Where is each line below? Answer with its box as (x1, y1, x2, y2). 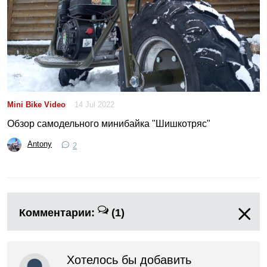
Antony (27, 140, 52, 149)
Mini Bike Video (7, 101, 66, 109)
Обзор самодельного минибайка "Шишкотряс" (7, 118, 210, 129)
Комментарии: (19, 207, 98, 219)
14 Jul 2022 (74, 101, 114, 109)
